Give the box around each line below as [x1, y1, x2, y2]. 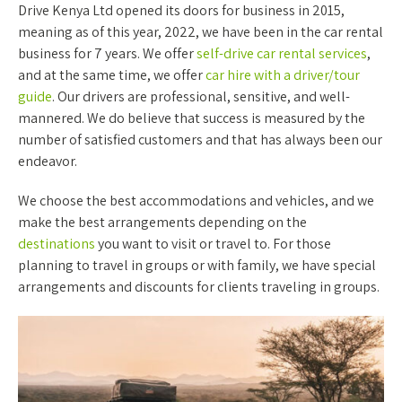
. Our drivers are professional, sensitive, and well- [52, 87, 350, 107]
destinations [18, 234, 95, 254]
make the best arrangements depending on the [18, 213, 307, 232]
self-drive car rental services [197, 44, 367, 64]
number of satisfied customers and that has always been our [18, 130, 382, 150]
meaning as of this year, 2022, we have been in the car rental [18, 22, 383, 42]
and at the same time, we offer [18, 66, 205, 85]
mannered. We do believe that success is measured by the [18, 109, 365, 128]
